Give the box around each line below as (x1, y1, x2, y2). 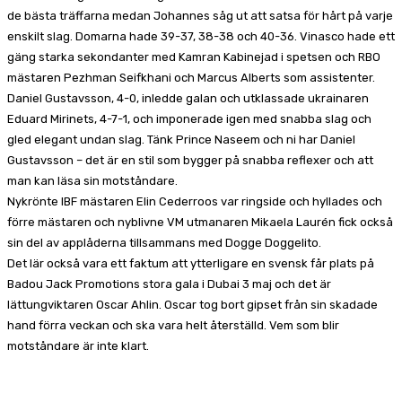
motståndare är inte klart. (7, 338, 149, 353)
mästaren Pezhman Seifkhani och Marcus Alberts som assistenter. (7, 70, 375, 84)
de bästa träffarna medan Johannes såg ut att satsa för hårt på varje (7, 8, 393, 22)
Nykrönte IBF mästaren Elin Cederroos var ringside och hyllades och (7, 194, 382, 208)
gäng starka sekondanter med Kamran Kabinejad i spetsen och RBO (7, 49, 380, 64)
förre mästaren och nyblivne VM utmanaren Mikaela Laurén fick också (7, 214, 393, 229)
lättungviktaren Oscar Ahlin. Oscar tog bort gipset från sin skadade (7, 297, 378, 311)
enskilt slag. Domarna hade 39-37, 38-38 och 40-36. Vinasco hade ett (7, 29, 395, 43)
